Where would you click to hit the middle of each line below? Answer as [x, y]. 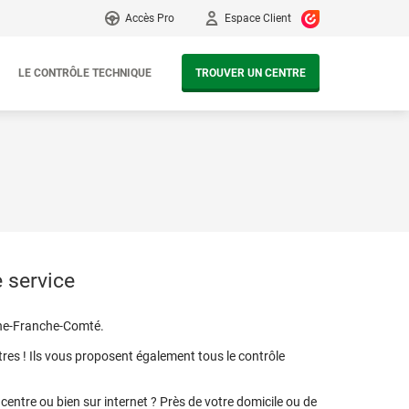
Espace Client [258, 18]
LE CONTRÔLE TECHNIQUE [85, 73]
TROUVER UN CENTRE [251, 73]
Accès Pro [150, 18]
